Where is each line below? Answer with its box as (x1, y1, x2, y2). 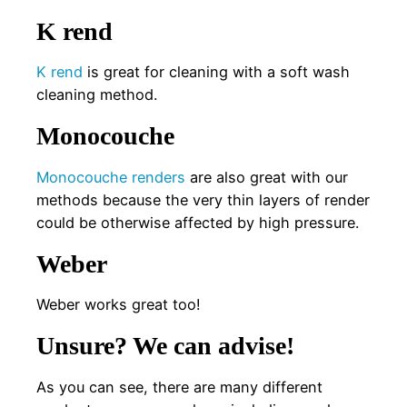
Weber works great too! (36, 295, 201, 314)
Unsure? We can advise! (36, 332, 294, 361)
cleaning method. (36, 84, 157, 104)
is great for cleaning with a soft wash (83, 62, 350, 81)
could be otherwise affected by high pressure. (36, 213, 359, 232)
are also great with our (185, 167, 348, 186)
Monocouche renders (36, 167, 185, 186)
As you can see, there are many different (36, 377, 323, 396)
